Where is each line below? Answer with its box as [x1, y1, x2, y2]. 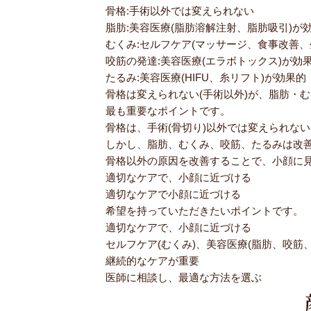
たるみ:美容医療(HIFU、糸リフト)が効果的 [106, 72, 306, 84]
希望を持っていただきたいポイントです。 [106, 205, 303, 217]
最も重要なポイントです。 [106, 105, 230, 117]
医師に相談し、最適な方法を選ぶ [106, 271, 262, 284]
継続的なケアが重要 [106, 255, 199, 267]
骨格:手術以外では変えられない [106, 5, 254, 17]
